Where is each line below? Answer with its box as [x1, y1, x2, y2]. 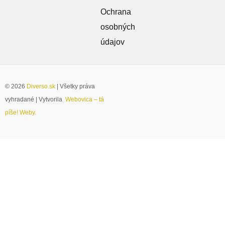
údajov [100, 38, 125, 47]
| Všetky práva [55, 83, 95, 90]
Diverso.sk [27, 83, 55, 90]
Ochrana [100, 8, 132, 17]
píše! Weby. [5, 109, 36, 117]
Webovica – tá [65, 96, 104, 103]
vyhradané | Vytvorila [5, 96, 65, 103]
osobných [100, 23, 136, 32]
